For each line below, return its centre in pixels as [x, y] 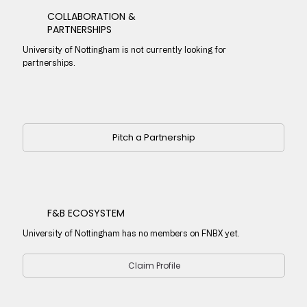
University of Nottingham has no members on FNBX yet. [132, 233]
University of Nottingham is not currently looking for [124, 49]
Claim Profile [154, 265]
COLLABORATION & [91, 16]
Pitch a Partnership [153, 138]
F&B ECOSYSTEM [86, 213]
